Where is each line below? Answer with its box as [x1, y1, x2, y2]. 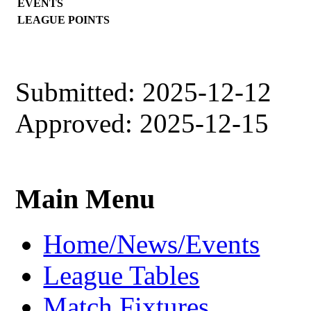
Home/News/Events [43, 229, 260, 260]
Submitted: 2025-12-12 [15, 76, 272, 107]
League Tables [43, 260, 200, 291]
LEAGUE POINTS [17, 13, 110, 26]
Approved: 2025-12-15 [15, 108, 269, 138]
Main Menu [15, 183, 155, 215]
